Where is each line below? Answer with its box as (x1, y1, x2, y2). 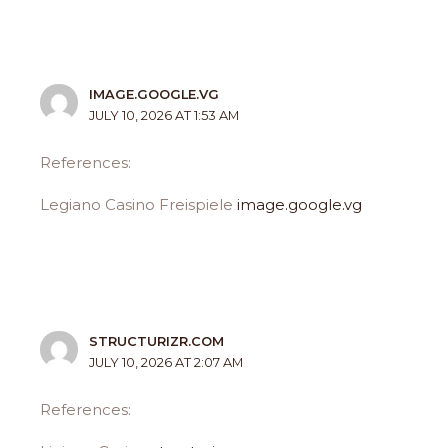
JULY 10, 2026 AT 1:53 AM (89, 107, 240, 123)
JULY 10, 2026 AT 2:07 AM (89, 354, 244, 370)
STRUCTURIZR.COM (89, 333, 225, 349)
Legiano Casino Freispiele (40, 195, 238, 215)
